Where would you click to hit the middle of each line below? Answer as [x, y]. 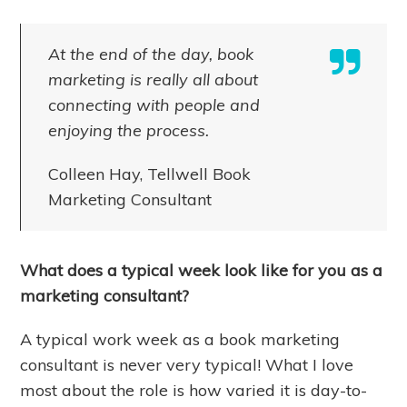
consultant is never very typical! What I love [187, 364]
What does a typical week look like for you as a [202, 270]
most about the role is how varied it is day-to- [194, 390]
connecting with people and [154, 104]
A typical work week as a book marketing [180, 339]
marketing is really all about [154, 79]
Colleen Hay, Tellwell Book [150, 174]
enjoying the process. [129, 130]
